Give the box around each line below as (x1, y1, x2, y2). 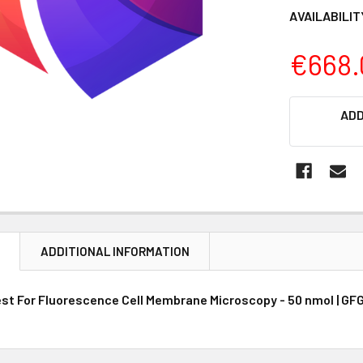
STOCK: (288, 117, 334, 133)
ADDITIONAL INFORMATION (41, 244, 190, 258)
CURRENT (288, 97, 345, 113)
